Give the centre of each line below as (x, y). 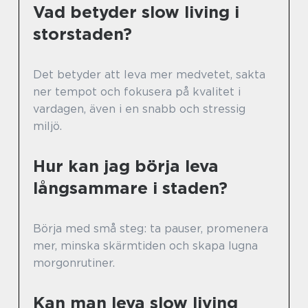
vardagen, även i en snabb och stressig (139, 109)
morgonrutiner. (74, 263)
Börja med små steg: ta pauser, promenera (151, 229)
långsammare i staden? (130, 188)
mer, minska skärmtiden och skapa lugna (145, 246)
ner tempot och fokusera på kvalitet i (137, 92)
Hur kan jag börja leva (126, 166)
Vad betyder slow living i (136, 12)
